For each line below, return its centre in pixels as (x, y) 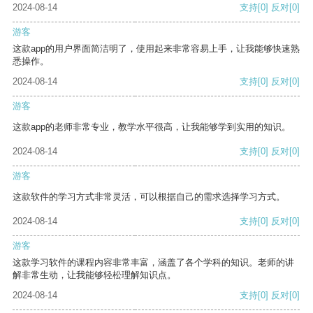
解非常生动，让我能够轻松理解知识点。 (94, 275)
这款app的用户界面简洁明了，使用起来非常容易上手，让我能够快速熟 (156, 49)
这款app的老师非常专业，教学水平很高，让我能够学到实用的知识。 (152, 127)
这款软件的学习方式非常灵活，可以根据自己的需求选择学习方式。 (149, 197)
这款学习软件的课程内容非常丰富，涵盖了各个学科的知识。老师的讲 (153, 263)
